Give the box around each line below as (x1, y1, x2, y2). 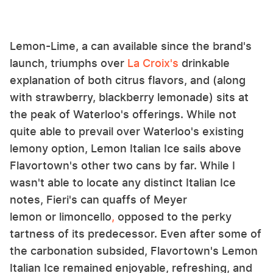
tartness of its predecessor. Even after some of (10, 227, 261, 240)
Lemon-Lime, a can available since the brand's (10, 39, 252, 52)
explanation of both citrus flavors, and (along (10, 73, 246, 87)
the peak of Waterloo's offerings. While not (10, 107, 236, 121)
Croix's (140, 56, 179, 69)
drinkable (179, 56, 230, 69)
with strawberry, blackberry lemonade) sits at (10, 90, 249, 104)
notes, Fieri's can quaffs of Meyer (10, 193, 187, 206)
